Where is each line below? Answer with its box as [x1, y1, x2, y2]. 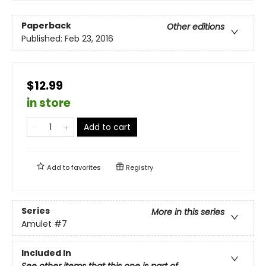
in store [27, 94, 71, 111]
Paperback [21, 19, 71, 31]
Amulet [21, 217, 52, 230]
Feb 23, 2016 [65, 32, 113, 45]
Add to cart [84, 121, 131, 133]
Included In [21, 247, 71, 259]
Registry [124, 162, 153, 172]
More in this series [151, 205, 224, 218]
